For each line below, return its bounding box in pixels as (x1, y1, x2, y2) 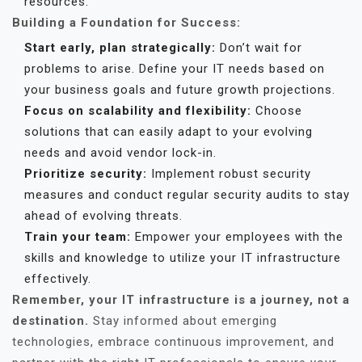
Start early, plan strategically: (24, 40, 216, 55)
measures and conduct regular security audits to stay (24, 187, 350, 202)
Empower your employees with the (131, 229, 343, 244)
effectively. (24, 271, 91, 286)
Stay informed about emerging (89, 314, 277, 328)
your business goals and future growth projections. (24, 82, 335, 97)
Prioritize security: (24, 166, 147, 181)
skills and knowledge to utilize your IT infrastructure (24, 250, 341, 265)
